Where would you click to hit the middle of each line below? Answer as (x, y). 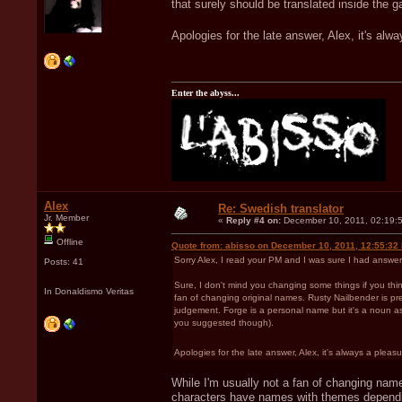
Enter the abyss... (205, 92)
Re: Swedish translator (281, 208)
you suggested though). (224, 322)
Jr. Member (66, 217)
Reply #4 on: (253, 220)
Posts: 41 (64, 261)
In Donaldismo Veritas (89, 291)
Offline (69, 241)
